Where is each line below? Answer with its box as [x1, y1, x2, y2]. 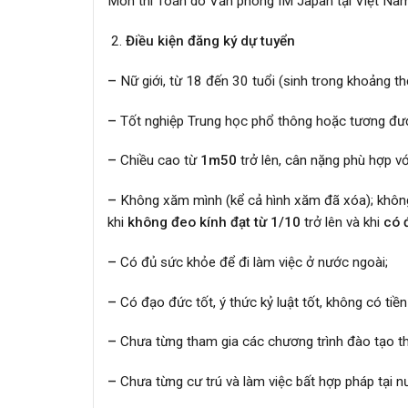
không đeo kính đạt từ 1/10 [127, 214, 301, 231]
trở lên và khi [301, 214, 383, 231]
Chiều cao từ [117, 152, 200, 169]
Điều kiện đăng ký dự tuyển [125, 33, 295, 50]
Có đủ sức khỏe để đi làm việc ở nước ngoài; [117, 253, 388, 270]
